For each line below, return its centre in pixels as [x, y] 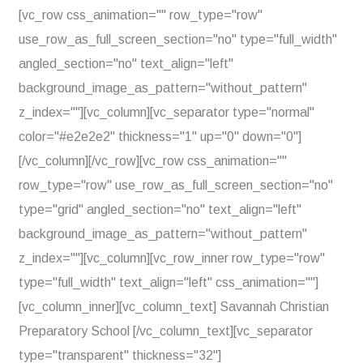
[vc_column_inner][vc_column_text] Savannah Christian [174, 307]
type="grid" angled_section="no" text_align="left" [160, 209]
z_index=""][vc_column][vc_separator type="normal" [167, 112]
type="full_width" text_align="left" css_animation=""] [169, 282]
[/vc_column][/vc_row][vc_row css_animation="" [153, 161]
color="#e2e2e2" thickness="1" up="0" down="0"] [160, 137]
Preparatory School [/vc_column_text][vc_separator [166, 331]
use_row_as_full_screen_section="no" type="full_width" [178, 39]
